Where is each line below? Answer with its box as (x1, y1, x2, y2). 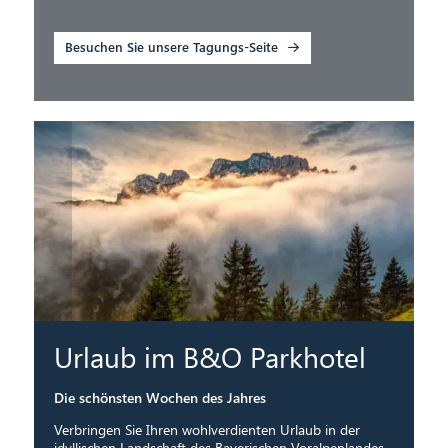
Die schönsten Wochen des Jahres (53, 387, 266, 407)
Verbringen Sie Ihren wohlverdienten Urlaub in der (53, 419, 360, 439)
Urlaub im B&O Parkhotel (53, 337, 366, 375)
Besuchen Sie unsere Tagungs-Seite (65, 38, 279, 56)
